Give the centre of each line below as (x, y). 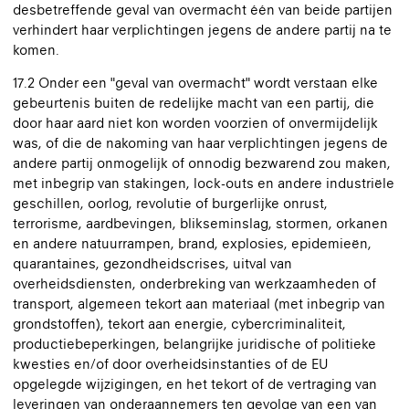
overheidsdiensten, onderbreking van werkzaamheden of (194, 283)
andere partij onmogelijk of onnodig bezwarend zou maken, (202, 163)
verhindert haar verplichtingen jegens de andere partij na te (202, 30)
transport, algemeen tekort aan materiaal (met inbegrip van (199, 304)
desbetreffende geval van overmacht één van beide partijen (203, 10)
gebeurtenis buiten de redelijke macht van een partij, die (194, 103)
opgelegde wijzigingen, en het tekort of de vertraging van (195, 384)
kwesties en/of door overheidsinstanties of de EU (171, 364)
